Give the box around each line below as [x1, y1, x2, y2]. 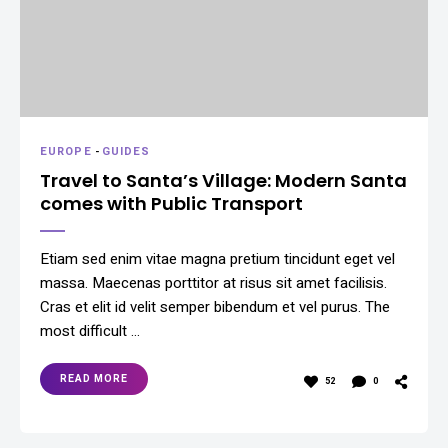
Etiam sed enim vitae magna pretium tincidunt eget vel [40, 247, 395, 270]
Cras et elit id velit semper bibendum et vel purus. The [40, 295, 390, 318]
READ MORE [60, 371, 128, 386]
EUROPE [40, 142, 92, 160]
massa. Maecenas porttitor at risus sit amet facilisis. [40, 271, 387, 294]
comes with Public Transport [40, 190, 303, 216]
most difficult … [40, 319, 140, 342]
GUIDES [101, 142, 151, 160]
